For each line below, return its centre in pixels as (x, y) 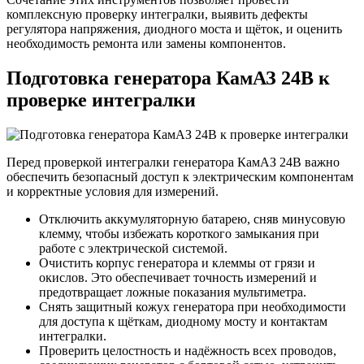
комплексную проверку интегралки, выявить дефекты (157, 15)
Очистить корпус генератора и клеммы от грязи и (177, 263)
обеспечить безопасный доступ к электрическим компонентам (180, 177)
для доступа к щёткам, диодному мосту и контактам (183, 322)
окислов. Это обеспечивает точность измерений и (178, 278)
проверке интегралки (101, 100)
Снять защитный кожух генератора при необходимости (193, 307)
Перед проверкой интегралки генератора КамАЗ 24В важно (173, 162)
